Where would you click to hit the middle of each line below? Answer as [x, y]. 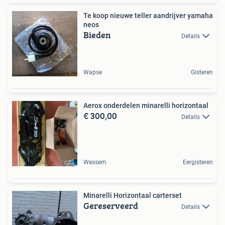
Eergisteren [198, 162]
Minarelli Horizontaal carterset [133, 195]
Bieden [97, 35]
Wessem [95, 162]
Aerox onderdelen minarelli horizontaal [146, 105]
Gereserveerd [111, 205]
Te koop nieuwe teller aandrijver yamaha [148, 15]
